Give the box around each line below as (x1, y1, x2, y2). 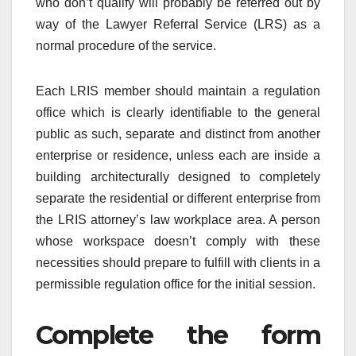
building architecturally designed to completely (36, 169, 320, 184)
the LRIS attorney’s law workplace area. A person (36, 212, 320, 226)
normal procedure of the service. (36, 38, 216, 52)
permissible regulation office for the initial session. (36, 277, 315, 291)
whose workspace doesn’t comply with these (36, 234, 320, 248)
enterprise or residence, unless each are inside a (36, 148, 320, 162)
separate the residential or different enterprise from (36, 191, 320, 205)
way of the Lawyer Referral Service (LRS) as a (36, 17, 320, 31)
